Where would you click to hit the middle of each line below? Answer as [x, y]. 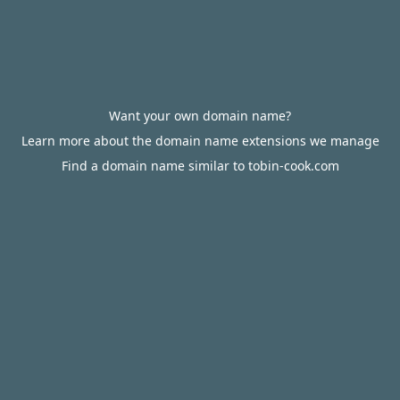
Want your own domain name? [200, 116]
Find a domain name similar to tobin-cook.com [200, 166]
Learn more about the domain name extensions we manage [200, 141]
